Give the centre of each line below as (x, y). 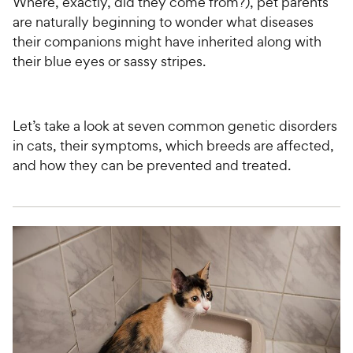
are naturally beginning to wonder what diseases (163, 21)
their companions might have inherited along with (167, 41)
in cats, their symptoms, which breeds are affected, (173, 145)
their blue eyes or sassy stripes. (109, 61)
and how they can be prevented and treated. (152, 165)
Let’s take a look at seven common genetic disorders (175, 125)
